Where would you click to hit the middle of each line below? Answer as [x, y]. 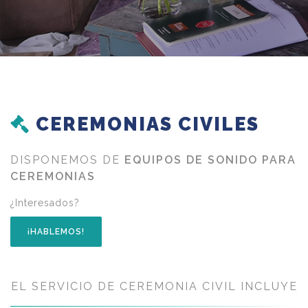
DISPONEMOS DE [67, 160]
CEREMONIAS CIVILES [145, 124]
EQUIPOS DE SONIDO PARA [210, 160]
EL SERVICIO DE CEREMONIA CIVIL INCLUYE [154, 287]
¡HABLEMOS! [56, 232]
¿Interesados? [45, 203]
